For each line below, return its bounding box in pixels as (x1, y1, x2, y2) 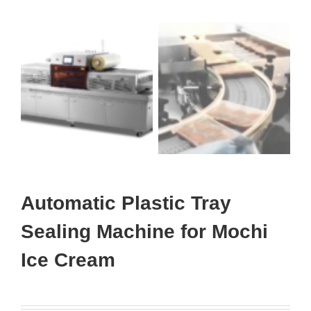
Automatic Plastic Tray (21, 192, 231, 214)
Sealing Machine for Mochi (21, 220, 268, 242)
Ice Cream (21, 249, 115, 271)
